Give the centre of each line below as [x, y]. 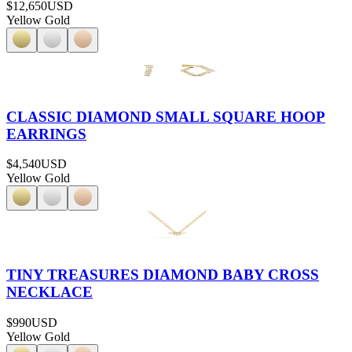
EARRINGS [46, 134]
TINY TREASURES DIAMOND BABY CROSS [163, 275]
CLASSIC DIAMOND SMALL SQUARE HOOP [166, 116]
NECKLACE [49, 292]
